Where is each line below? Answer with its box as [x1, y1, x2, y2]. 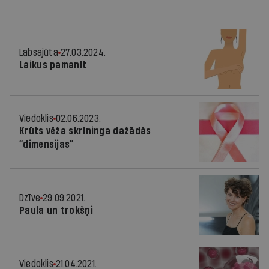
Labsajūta [19, 47, 58, 58]
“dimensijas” [19, 139, 74, 150]
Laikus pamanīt [19, 60, 87, 70]
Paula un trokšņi [19, 205, 93, 216]
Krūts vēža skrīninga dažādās [19, 126, 151, 136]
